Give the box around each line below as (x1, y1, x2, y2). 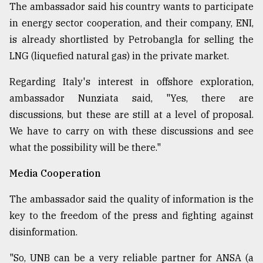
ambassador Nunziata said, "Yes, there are (9, 92, 254, 104)
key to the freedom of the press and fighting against (9, 210, 254, 222)
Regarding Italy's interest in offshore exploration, (9, 76, 254, 88)
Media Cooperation (9, 167, 101, 180)
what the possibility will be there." (9, 141, 161, 154)
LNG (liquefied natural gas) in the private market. (9, 50, 229, 62)
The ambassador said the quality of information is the (9, 193, 254, 205)
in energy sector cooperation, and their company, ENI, (9, 17, 254, 29)
